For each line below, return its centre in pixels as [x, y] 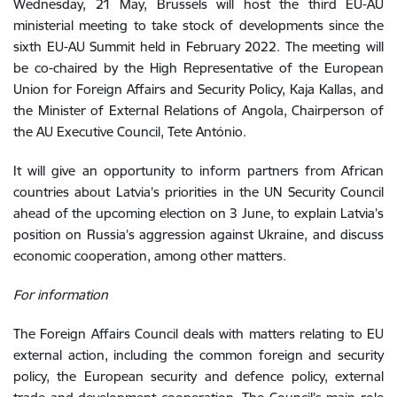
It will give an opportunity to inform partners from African [198, 170]
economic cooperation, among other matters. [150, 255]
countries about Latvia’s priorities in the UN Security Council [198, 191]
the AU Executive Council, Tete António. [130, 131]
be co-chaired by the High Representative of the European [198, 67]
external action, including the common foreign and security [198, 354]
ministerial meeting [74, 25]
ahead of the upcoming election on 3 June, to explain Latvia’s [198, 213]
